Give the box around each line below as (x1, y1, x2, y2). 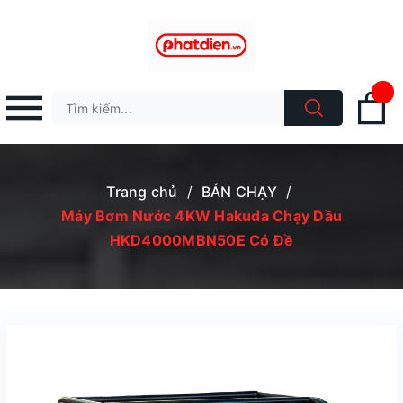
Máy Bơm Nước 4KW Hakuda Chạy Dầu (61, 207, 342, 225)
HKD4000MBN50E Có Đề (109, 231, 294, 249)
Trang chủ (106, 183, 178, 201)
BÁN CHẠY (201, 183, 277, 201)
